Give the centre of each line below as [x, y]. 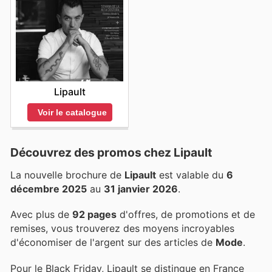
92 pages [94, 215]
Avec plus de [41, 215]
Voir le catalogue [72, 112]
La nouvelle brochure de [67, 175]
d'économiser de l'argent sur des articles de [113, 243]
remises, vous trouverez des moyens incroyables [122, 229]
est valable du [191, 175]
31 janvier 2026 [141, 189]
